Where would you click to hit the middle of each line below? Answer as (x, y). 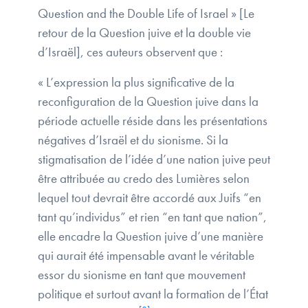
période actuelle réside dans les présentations (153, 121)
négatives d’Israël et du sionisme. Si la (133, 140)
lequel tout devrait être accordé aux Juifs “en (150, 198)
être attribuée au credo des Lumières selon (144, 179)
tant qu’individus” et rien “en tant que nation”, (152, 217)
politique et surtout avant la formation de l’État (153, 294)
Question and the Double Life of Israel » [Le (146, 14)
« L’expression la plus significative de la (136, 82)
